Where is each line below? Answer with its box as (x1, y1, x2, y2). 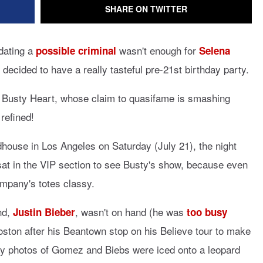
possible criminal (36, 43, 116, 58)
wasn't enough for (116, 43, 199, 58)
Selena (199, 43, 230, 58)
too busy (187, 205, 227, 219)
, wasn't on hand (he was (75, 204, 187, 219)
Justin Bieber (13, 205, 75, 219)
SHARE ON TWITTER (105, 3, 187, 15)
